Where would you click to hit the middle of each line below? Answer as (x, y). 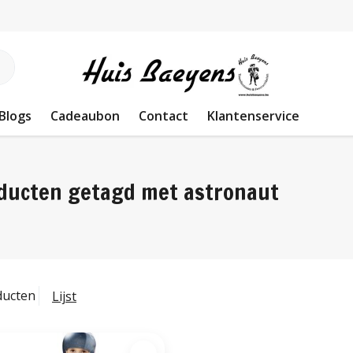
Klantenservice (253, 116)
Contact (163, 116)
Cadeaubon (85, 116)
